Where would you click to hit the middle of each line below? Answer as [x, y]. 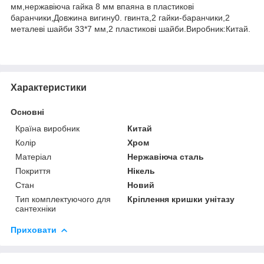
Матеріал [33, 156]
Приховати [34, 230]
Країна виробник [47, 128]
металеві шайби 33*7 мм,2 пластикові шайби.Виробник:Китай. [131, 29]
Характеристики [49, 87]
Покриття [33, 171]
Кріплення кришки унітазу [181, 199]
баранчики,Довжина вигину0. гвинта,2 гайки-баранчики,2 [120, 17]
